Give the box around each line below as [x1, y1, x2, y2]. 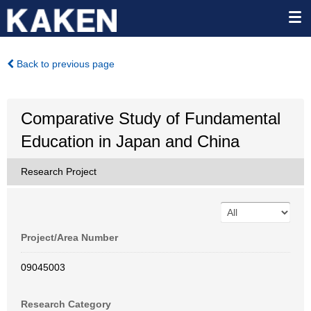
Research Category [21, 299, 111, 310]
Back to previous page [14, 58, 115, 69]
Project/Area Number [21, 232, 118, 243]
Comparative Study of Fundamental [21, 109, 280, 128]
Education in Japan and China [21, 132, 239, 151]
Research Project [21, 166, 96, 177]
